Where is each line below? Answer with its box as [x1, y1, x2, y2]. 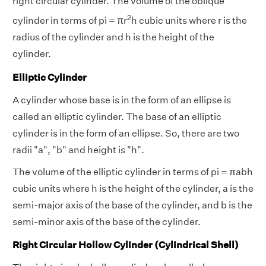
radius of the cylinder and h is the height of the [12, 31, 214, 43]
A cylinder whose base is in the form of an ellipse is [12, 94, 231, 106]
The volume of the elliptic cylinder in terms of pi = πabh [12, 166, 253, 178]
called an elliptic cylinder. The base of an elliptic [12, 110, 221, 122]
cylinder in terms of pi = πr [12, 15, 127, 27]
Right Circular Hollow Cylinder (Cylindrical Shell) [12, 239, 239, 251]
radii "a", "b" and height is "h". [12, 144, 144, 156]
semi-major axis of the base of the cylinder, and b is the [12, 199, 252, 211]
